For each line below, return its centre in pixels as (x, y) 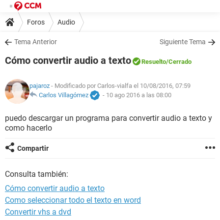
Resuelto (154, 62)
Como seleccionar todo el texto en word (73, 200)
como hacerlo (28, 128)
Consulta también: (37, 174)
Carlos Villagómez (64, 95)
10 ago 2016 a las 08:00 (139, 95)
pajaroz (40, 86)
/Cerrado (179, 62)
